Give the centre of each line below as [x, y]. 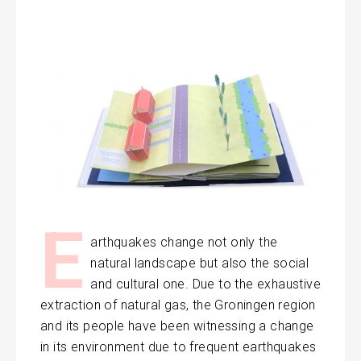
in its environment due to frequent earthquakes [178, 347]
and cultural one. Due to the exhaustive [206, 284]
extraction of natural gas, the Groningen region [178, 305]
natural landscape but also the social [200, 263]
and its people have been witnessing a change [177, 326]
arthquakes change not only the [184, 243]
